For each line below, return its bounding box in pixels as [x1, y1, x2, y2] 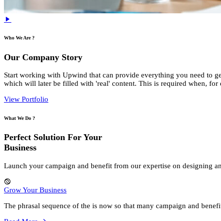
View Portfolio [4, 95, 48, 104]
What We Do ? [4, 115, 35, 121]
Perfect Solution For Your [4, 132, 102, 143]
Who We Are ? [4, 35, 35, 41]
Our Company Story [4, 52, 82, 62]
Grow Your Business [4, 185, 67, 194]
